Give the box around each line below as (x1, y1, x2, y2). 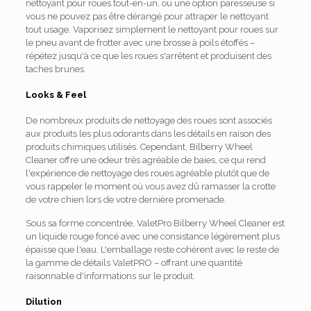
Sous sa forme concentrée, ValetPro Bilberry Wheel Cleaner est (25, 218, 285, 228)
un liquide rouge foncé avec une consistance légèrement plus (25, 231, 280, 242)
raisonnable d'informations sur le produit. (25, 271, 195, 281)
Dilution (25, 296, 62, 307)
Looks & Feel (25, 90, 86, 100)
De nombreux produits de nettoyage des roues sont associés (25, 115, 272, 126)
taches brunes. (25, 64, 86, 74)
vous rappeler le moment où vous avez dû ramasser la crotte (25, 181, 276, 192)
